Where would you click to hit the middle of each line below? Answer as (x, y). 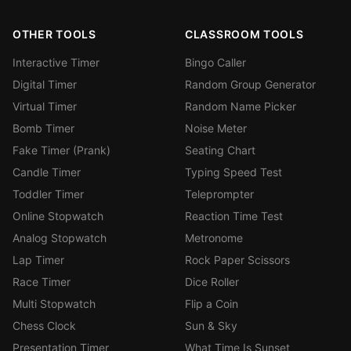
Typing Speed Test (233, 172)
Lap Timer (38, 260)
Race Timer (42, 282)
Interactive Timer (56, 62)
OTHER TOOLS (54, 34)
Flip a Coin (212, 304)
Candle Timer (47, 172)
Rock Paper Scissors (237, 260)
